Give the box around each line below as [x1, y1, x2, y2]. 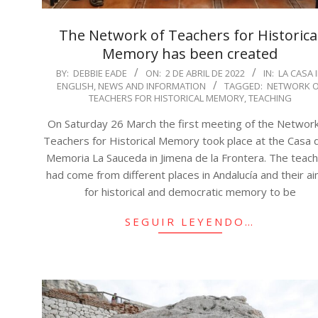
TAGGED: [224, 79, 263, 92]
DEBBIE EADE [73, 66, 128, 79]
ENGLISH [56, 79, 94, 92]
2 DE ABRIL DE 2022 [165, 66, 246, 79]
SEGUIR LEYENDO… [125, 214, 256, 229]
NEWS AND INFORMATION [97, 79, 206, 92]
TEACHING [248, 91, 292, 104]
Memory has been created [102, 43, 278, 63]
